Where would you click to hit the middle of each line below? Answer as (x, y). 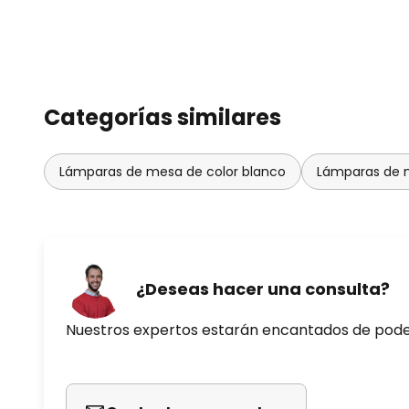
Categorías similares (163, 118)
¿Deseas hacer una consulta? (263, 288)
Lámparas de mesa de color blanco (173, 172)
